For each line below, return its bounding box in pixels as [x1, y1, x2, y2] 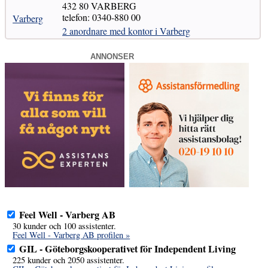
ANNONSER [90, 52, 135, 62]
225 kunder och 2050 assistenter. [13, 254, 125, 266]
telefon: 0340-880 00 [62, 10, 141, 23]
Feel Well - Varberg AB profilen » [13, 229, 130, 241]
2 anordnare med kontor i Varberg [62, 24, 191, 37]
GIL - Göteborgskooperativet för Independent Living [19, 241, 236, 256]
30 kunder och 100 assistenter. [13, 220, 117, 232]
